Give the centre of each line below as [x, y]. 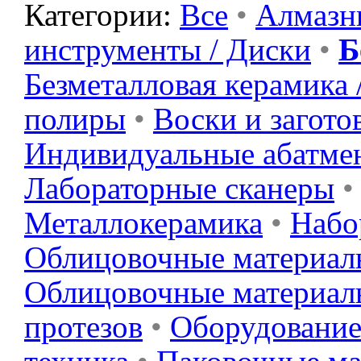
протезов [83, 327]
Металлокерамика [143, 223]
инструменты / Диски [168, 50]
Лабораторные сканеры [179, 188]
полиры [75, 119]
